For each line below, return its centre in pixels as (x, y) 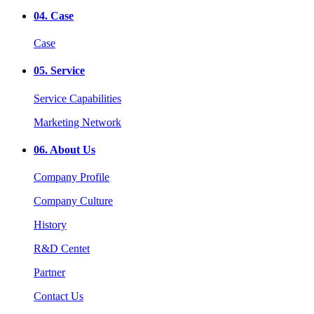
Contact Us (59, 296)
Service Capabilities (77, 98)
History (50, 225)
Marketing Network (77, 122)
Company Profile (71, 177)
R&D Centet (62, 249)
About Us (71, 149)
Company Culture (73, 201)
